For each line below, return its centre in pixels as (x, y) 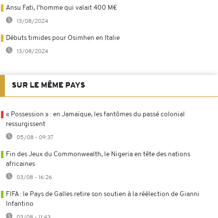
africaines (20, 164)
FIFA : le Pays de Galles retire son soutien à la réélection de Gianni (103, 194)
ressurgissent (26, 124)
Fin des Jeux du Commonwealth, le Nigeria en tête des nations (98, 154)
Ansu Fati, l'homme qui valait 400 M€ (62, 8)
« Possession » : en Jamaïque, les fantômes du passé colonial (95, 114)
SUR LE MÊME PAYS (48, 85)
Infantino (20, 204)
